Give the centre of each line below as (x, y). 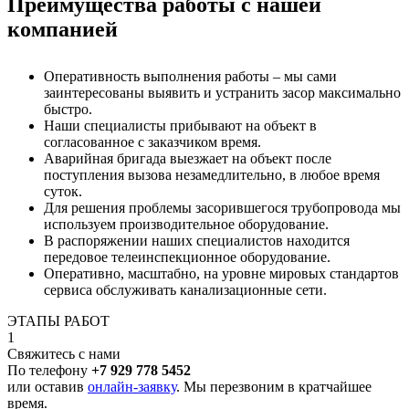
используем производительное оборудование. (186, 225)
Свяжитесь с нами (64, 354)
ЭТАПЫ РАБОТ (58, 321)
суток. (63, 192)
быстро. (68, 110)
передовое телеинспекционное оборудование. (187, 257)
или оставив (47, 387)
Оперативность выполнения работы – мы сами (190, 77)
